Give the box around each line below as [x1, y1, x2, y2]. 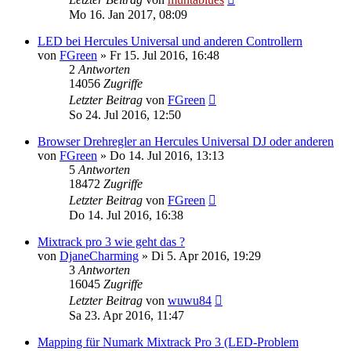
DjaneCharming [60, 249, 139, 262]
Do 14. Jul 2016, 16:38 [69, 208, 183, 222]
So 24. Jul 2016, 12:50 [69, 108, 181, 121]
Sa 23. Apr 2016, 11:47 [69, 309, 184, 322]
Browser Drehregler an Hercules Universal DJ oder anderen [38, 135, 334, 148]
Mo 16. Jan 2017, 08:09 [69, 8, 187, 21]
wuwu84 [168, 294, 212, 307]
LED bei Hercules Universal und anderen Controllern [38, 34, 302, 48]
